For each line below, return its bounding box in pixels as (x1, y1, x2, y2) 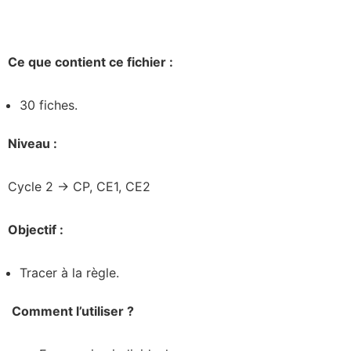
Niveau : (8, 135, 60, 151)
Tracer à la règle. (20, 264, 119, 280)
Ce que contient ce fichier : (8, 53, 176, 70)
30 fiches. (20, 96, 78, 113)
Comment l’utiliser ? (12, 302, 134, 319)
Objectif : (8, 221, 63, 237)
